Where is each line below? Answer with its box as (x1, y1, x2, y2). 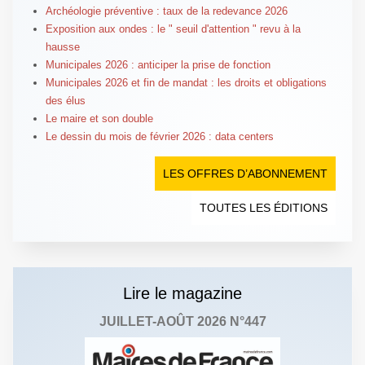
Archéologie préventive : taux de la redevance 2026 (45, 4, 288, 17)
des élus (45, 94, 86, 107)
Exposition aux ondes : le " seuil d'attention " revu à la (45, 22, 301, 35)
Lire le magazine (123, 284, 242, 302)
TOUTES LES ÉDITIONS (200, 200, 328, 214)
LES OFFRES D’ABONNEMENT (163, 166, 328, 180)
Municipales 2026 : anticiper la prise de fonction (45, 58, 270, 71)
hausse (45, 40, 80, 53)
